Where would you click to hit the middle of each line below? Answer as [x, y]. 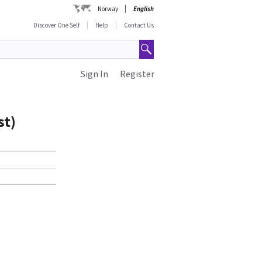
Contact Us [139, 25]
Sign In [94, 74]
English [144, 9]
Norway [108, 9]
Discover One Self [57, 25]
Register [137, 74]
